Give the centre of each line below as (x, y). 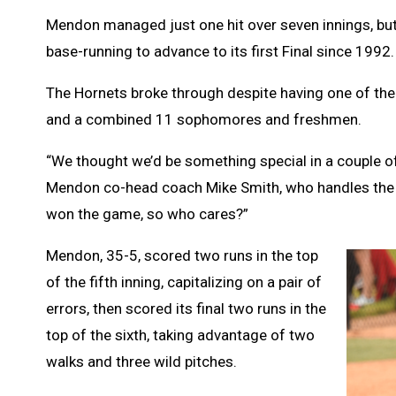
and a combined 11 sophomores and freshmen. (204, 119)
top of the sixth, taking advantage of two (180, 335)
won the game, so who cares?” (147, 213)
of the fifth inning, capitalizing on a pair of (184, 282)
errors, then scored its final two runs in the (186, 308)
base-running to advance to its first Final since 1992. (220, 51)
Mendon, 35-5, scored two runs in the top (182, 255)
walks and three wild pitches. (141, 361)
